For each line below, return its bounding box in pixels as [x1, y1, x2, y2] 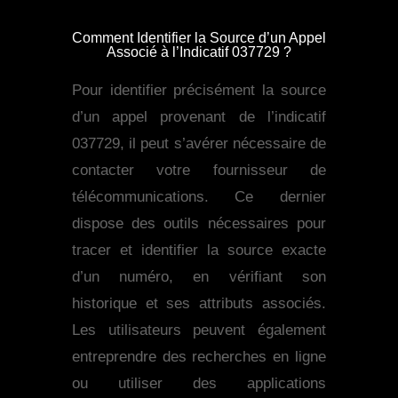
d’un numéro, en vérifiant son [71, 268, 327, 286]
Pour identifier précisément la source [71, 82, 327, 99]
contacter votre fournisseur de [71, 162, 327, 179]
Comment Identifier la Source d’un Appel [71, 30, 326, 46]
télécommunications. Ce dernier [71, 188, 327, 206]
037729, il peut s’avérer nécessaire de [71, 135, 327, 153]
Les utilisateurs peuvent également [71, 322, 327, 339]
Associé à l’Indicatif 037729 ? [106, 44, 291, 60]
